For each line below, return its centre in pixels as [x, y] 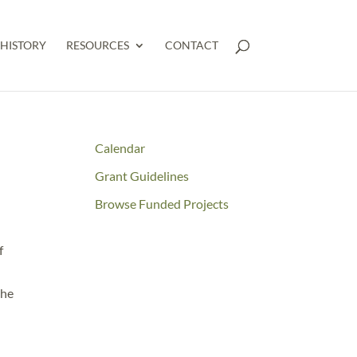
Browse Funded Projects [162, 204]
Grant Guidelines [142, 176]
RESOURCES [97, 45]
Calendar [120, 148]
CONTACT [191, 45]
